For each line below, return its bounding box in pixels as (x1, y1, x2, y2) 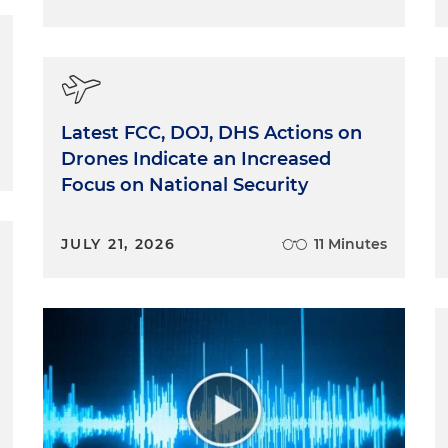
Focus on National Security (61, 173, 309, 196)
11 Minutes (313, 234, 387, 253)
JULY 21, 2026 (61, 234, 176, 253)
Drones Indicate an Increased (61, 147, 332, 170)
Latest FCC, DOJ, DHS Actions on (61, 121, 363, 144)
